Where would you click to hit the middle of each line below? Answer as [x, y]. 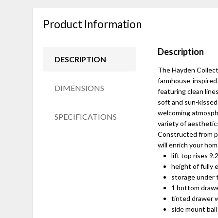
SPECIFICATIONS [86, 117]
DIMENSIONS [80, 88]
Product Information [92, 24]
